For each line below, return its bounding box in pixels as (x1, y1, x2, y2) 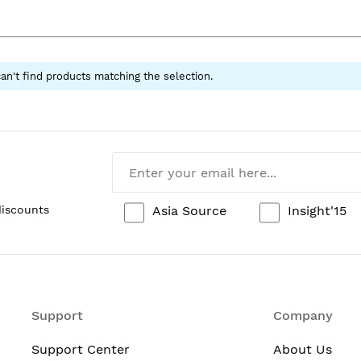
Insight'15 (287, 202, 346, 218)
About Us (273, 342, 332, 357)
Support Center (31, 342, 130, 357)
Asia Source (152, 202, 226, 218)
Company (273, 308, 333, 323)
